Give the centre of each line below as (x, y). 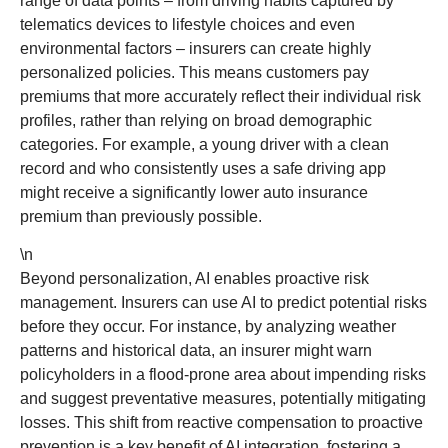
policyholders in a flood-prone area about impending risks (223, 374)
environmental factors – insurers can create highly (195, 48)
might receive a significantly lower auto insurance (194, 192)
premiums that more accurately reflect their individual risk (220, 96)
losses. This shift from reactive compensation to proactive (221, 422)
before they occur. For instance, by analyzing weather (208, 326)
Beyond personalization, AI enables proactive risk (194, 278)
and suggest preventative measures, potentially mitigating (223, 398)
